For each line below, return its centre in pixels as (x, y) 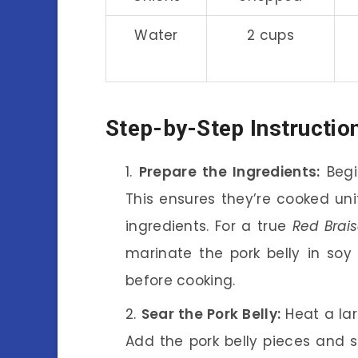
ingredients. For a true (209, 226)
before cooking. (181, 280)
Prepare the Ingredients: (229, 171)
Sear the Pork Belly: (211, 314)
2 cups (270, 35)
